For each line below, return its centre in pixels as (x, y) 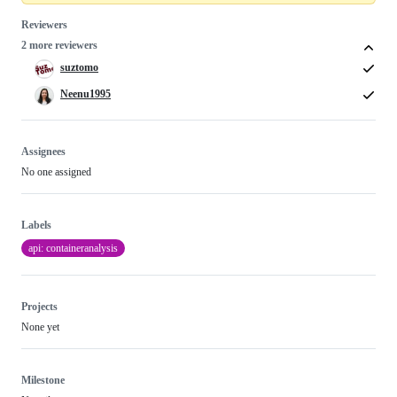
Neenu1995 (86, 93)
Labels (36, 225)
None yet (40, 327)
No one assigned (56, 171)
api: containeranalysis (73, 248)
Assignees (43, 151)
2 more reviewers (59, 45)
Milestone (43, 380)
